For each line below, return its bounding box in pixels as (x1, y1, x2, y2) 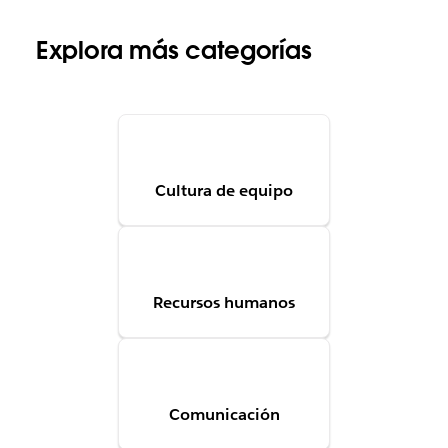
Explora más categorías (35, 35, 312, 67)
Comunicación (168, 404, 280, 426)
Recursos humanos (153, 292, 295, 314)
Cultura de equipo (155, 180, 293, 202)
